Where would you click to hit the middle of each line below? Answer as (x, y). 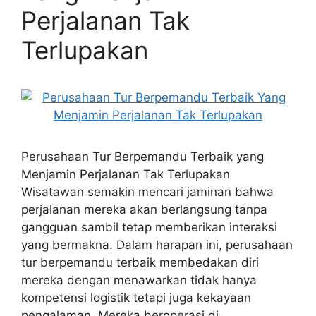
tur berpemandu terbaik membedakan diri (140, 262)
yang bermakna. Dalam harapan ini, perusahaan (157, 245)
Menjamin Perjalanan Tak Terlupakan (126, 174)
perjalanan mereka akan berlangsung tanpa (144, 209)
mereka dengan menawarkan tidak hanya (139, 280)
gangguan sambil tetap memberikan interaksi (149, 227)
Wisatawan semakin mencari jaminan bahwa (147, 192)
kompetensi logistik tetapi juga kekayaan (136, 298)
